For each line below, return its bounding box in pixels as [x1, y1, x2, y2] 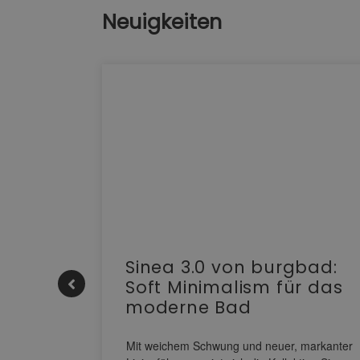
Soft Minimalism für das [125, 276, 343, 300]
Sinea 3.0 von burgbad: [125, 256, 337, 280]
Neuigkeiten [102, 8, 222, 37]
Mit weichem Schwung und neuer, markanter [126, 337, 353, 354]
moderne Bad [125, 296, 252, 320]
